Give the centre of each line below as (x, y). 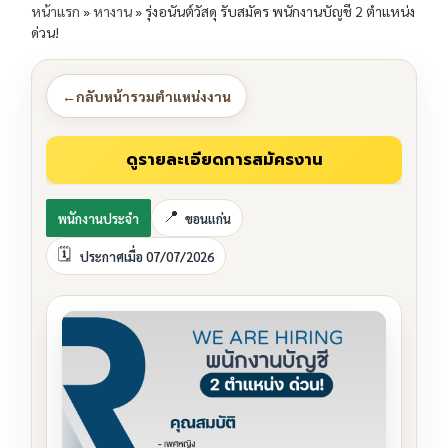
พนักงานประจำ (98, 218)
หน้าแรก (55, 11)
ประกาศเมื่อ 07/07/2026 (147, 256)
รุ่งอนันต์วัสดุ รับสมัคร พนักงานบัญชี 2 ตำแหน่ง (280, 11)
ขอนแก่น (208, 218)
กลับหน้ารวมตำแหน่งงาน (153, 95)
